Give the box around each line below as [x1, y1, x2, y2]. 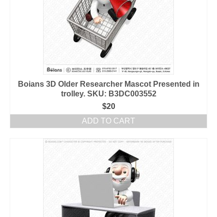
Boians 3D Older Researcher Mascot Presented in [17, 80, 200, 88]
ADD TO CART [82, 117, 135, 125]
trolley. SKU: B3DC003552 [61, 90, 156, 98]
